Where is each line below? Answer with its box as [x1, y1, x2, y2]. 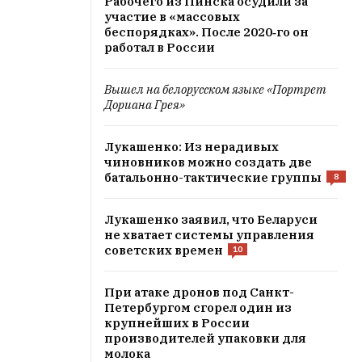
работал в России [104, 40, 215, 55]
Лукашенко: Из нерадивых [104, 139, 279, 154]
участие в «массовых [104, 9, 240, 24]
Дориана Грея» [104, 97, 185, 112]
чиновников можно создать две [104, 154, 312, 170]
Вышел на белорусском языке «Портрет [104, 82, 326, 97]
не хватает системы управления [104, 227, 314, 242]
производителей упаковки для [104, 330, 306, 346]
